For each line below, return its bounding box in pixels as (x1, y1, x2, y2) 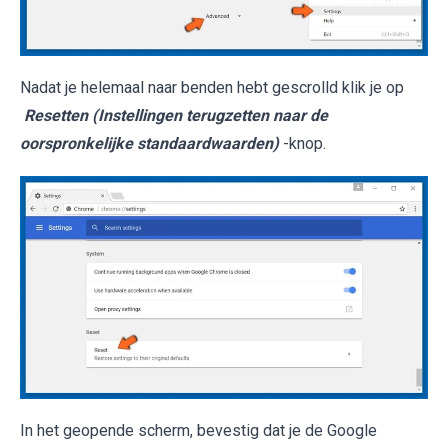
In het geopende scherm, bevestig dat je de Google (20, 421, 377, 441)
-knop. (283, 134, 326, 154)
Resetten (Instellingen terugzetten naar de (24, 106, 328, 126)
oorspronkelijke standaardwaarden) (20, 134, 279, 154)
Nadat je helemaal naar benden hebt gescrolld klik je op (20, 78, 404, 98)
